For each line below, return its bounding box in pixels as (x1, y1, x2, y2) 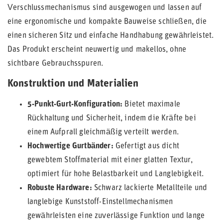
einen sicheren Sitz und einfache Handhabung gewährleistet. (7, 32, 214, 40)
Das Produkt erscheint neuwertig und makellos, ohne (7, 46, 187, 54)
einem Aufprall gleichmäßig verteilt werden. (27, 128, 179, 136)
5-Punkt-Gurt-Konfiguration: (27, 101, 123, 109)
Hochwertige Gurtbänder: (27, 142, 113, 150)
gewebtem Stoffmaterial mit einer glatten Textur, (27, 156, 193, 164)
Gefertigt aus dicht (113, 142, 179, 150)
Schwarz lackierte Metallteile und (92, 184, 208, 192)
